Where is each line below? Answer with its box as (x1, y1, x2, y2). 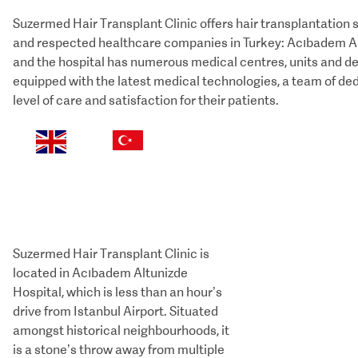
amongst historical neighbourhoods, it (13, 323, 229, 338)
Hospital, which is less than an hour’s (13, 284, 222, 300)
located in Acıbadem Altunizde (13, 265, 188, 280)
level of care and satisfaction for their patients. (13, 93, 279, 108)
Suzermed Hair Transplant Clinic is (13, 246, 209, 261)
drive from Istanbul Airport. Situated (13, 304, 218, 319)
